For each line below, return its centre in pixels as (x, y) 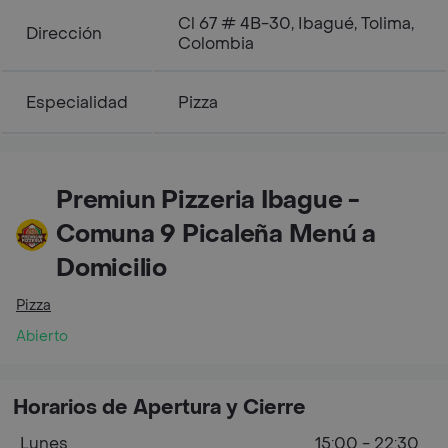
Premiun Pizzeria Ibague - (208, 201)
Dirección (64, 34)
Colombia (216, 44)
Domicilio (111, 269)
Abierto (42, 337)
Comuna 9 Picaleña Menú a (216, 235)
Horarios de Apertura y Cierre (159, 408)
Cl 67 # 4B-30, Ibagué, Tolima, (296, 24)
